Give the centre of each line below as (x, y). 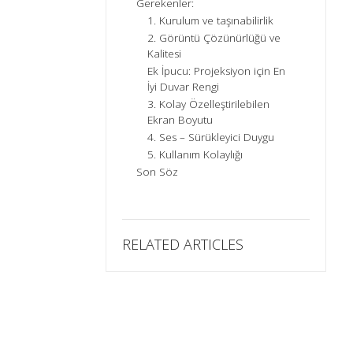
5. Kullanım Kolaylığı (195, 155)
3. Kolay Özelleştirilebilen (209, 104)
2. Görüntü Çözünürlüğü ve (214, 38)
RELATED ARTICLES (183, 245)
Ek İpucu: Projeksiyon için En (217, 71)
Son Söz (158, 172)
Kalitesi (165, 54)
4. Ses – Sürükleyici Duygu (211, 137)
